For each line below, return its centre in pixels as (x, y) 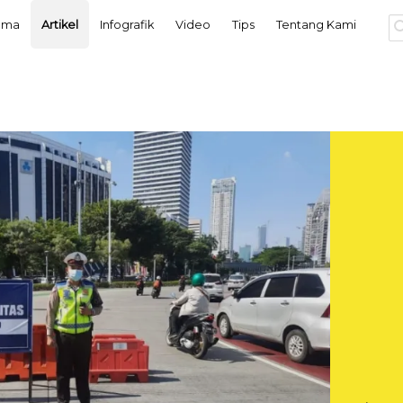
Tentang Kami (316, 24)
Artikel (59, 24)
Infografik (126, 24)
